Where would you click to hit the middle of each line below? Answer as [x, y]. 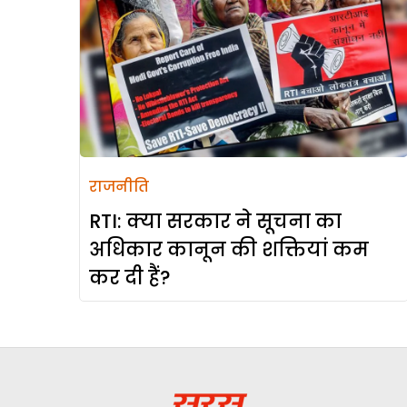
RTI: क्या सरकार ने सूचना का [215, 222]
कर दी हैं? [130, 278]
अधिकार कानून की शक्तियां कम [229, 250]
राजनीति [119, 187]
